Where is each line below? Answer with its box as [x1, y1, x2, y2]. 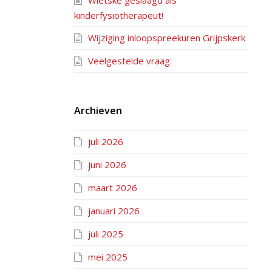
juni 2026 [88, 158, 126, 171]
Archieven [74, 104, 122, 117]
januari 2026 [88, 205, 140, 217]
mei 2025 [88, 251, 127, 263]
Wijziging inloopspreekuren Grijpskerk [88, 32, 245, 44]
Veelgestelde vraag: [88, 55, 172, 67]
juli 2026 [88, 135, 123, 148]
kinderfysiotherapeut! [74, 9, 163, 21]
